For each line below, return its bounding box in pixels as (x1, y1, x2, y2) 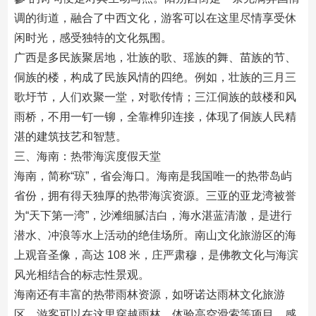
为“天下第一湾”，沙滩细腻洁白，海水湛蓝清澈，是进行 (13, 209, 292, 221)
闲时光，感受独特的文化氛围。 (13, 32, 172, 44)
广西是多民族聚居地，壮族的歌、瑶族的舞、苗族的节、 (13, 51, 296, 63)
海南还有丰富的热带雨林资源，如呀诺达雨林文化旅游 (13, 288, 285, 300)
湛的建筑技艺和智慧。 (13, 130, 127, 142)
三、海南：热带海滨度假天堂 (13, 150, 161, 162)
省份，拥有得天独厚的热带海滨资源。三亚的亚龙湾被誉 (13, 190, 296, 202)
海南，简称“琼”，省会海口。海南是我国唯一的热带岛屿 (13, 170, 292, 182)
